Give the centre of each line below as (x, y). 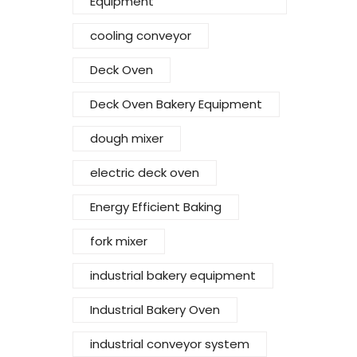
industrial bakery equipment (173, 276)
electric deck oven (145, 173)
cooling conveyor (141, 36)
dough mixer (127, 139)
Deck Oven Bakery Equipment (176, 104)
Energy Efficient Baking (156, 207)
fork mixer (119, 241)
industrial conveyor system (170, 344)
